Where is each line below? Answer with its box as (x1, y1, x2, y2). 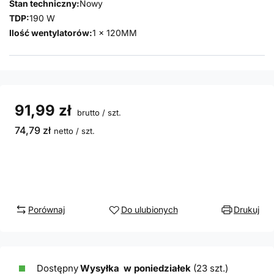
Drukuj (234, 204, 259, 215)
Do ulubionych (120, 204, 178, 215)
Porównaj (28, 204, 65, 215)
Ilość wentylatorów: (9, 28, 92, 38)
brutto (75, 108, 100, 117)
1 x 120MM (92, 28, 137, 38)
